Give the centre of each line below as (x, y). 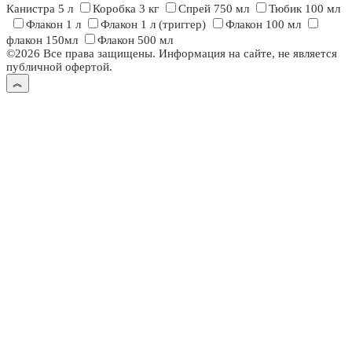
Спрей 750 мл (214, 9)
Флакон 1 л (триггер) (153, 25)
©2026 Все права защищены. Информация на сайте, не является (172, 54)
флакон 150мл (42, 40)
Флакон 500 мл (135, 40)
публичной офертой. (59, 67)
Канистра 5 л (40, 9)
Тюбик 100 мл (304, 9)
